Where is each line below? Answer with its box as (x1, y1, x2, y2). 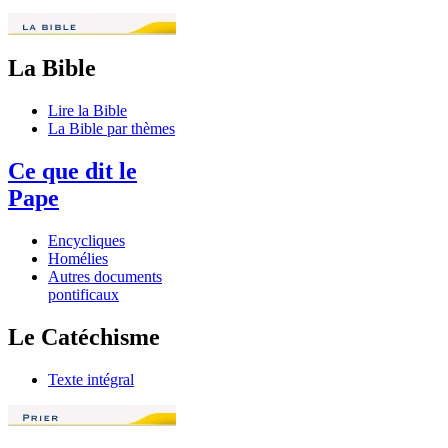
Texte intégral (48, 370, 134, 388)
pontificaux (48, 286, 119, 304)
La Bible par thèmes (48, 120, 175, 138)
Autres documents (48, 268, 162, 286)
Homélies (48, 250, 108, 268)
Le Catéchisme (8, 323, 160, 350)
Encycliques (48, 232, 125, 250)
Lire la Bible (48, 102, 127, 120)
